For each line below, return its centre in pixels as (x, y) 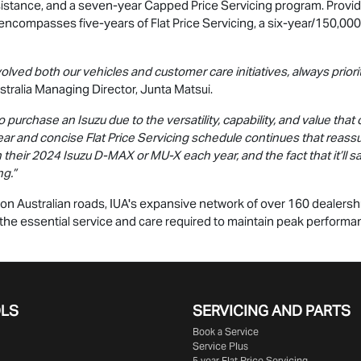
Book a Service (226, 332)
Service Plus (220, 346)
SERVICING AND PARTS (272, 311)
